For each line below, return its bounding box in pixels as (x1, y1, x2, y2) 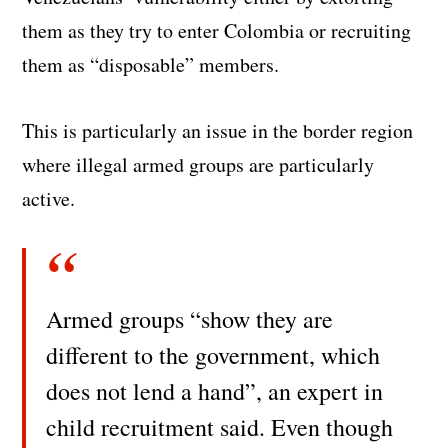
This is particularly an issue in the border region (22, 116, 414, 144)
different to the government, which (46, 338, 381, 371)
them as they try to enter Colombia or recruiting (22, 16, 412, 44)
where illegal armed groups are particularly (22, 150, 375, 178)
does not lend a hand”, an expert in (46, 374, 384, 407)
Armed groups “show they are (46, 302, 334, 335)
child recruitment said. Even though (46, 410, 394, 443)
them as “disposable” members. (22, 50, 280, 78)
